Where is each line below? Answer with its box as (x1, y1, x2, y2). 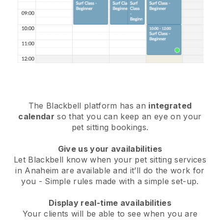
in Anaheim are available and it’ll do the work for (15, 165, 205, 175)
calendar (18, 111, 55, 121)
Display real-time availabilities (48, 197, 172, 208)
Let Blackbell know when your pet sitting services (14, 154, 206, 165)
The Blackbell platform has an (28, 100, 149, 110)
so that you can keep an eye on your (55, 111, 202, 121)
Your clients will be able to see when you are (22, 208, 198, 219)
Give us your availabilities (57, 143, 163, 154)
